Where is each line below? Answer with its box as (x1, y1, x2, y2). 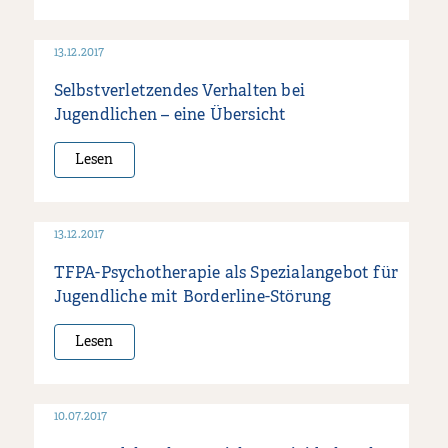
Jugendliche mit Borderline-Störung (53, 289, 332, 306)
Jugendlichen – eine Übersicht (53, 107, 287, 124)
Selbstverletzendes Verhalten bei (53, 83, 306, 100)
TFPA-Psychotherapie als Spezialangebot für (53, 265, 399, 282)
